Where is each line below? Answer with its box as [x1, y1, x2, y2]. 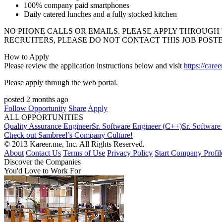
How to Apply [4, 53, 49, 61]
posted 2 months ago [4, 95, 68, 104]
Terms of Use [63, 149, 105, 157]
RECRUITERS [4, 36, 54, 44]
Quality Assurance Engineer [4, 122, 92, 130]
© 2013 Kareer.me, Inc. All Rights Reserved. [4, 140, 145, 148]
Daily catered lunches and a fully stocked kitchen [24, 10, 177, 18]
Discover [4, 158, 32, 166]
